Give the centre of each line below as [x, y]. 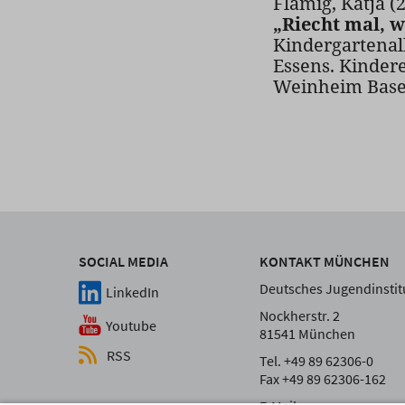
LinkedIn [132, 292]
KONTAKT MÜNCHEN [325, 262]
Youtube [131, 325]
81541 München [307, 334]
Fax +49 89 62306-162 [323, 379]
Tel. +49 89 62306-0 [316, 361]
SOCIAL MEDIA [123, 262]
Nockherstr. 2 [300, 316]
